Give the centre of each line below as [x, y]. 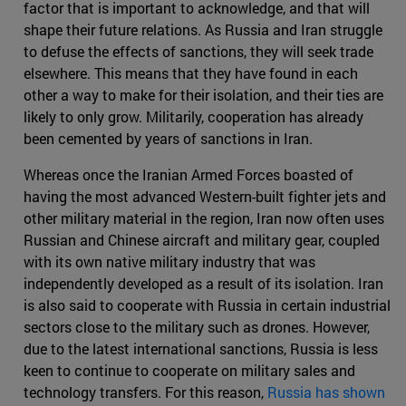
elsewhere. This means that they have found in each [191, 73]
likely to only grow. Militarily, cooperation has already [193, 117]
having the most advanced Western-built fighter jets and [205, 197]
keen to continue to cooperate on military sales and [189, 371]
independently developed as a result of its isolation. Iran [203, 284]
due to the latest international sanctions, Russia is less [201, 349]
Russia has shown [326, 392]
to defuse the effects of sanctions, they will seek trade [198, 52]
